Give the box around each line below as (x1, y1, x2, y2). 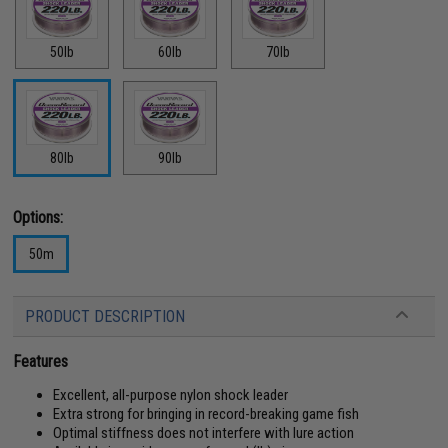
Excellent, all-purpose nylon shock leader (53, 385, 289, 404)
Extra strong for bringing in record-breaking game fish (53, 404, 360, 423)
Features (13, 351, 69, 371)
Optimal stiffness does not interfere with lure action (53, 423, 355, 442)
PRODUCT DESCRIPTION (25, 306, 186, 326)
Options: (13, 207, 64, 227)
